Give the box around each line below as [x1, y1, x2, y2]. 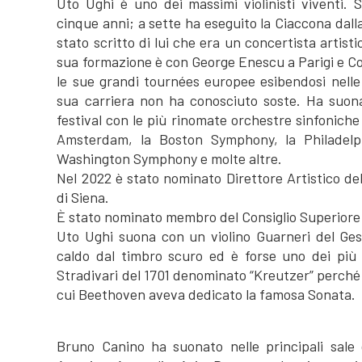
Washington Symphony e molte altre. [57, 149, 283, 167]
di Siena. [57, 188, 110, 206]
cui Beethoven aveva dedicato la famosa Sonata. [57, 285, 356, 303]
